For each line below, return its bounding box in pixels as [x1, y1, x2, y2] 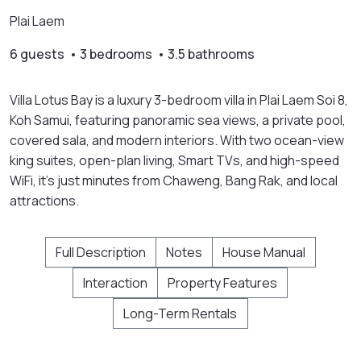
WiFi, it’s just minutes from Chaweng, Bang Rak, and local [10, 171, 338, 189]
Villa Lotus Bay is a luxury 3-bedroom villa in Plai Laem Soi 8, [10, 90, 348, 109]
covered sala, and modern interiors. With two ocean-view [10, 131, 344, 149]
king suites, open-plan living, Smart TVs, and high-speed [10, 151, 339, 169]
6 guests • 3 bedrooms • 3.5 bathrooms [10, 44, 255, 63]
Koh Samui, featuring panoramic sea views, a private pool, [10, 110, 346, 129]
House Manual [222, 243, 305, 261]
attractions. [10, 191, 79, 210]
